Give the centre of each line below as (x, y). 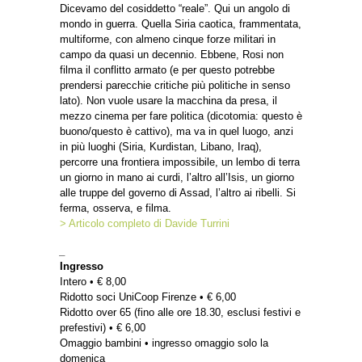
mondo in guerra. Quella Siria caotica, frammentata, (181, 24)
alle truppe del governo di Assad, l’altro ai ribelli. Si (178, 193)
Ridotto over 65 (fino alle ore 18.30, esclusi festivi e (180, 313)
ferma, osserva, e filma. (116, 208)
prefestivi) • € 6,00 (103, 328)
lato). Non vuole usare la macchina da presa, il (168, 101)
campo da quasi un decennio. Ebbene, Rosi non (172, 55)
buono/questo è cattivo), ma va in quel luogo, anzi (177, 132)
